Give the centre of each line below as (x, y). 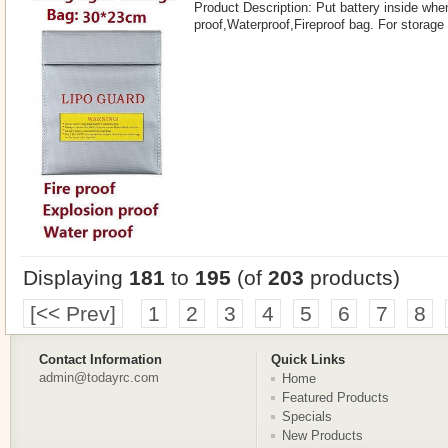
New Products (322, 435)
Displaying (76, 277)
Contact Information (100, 359)
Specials (307, 416)
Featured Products (335, 397)
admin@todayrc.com (99, 377)
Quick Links (308, 359)
